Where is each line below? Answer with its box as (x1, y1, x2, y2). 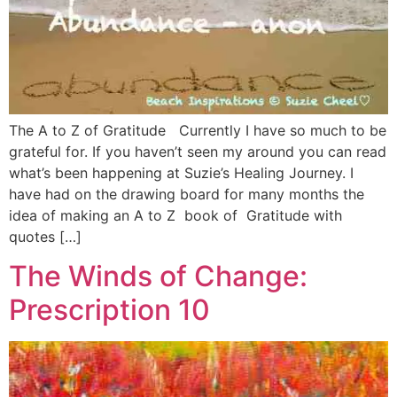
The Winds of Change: (9, 259, 307, 294)
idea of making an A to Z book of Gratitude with (9, 206, 342, 224)
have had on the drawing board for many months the (9, 184, 364, 203)
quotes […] (9, 227, 82, 245)
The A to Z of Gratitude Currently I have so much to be (9, 121, 386, 139)
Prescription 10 (9, 292, 210, 328)
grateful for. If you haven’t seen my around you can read (9, 142, 386, 160)
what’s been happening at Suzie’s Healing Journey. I (9, 163, 354, 182)
